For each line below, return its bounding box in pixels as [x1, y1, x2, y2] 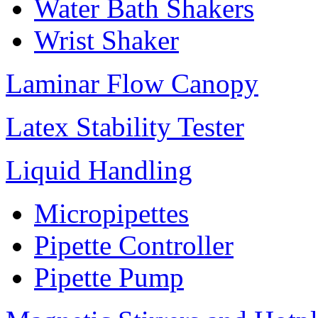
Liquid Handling [6, 155, 192, 186]
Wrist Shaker [34, 25, 179, 56]
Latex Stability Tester [6, 111, 244, 143]
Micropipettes [34, 198, 189, 229]
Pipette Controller [34, 230, 234, 261]
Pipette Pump [34, 262, 184, 293]
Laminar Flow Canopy [6, 68, 258, 99]
